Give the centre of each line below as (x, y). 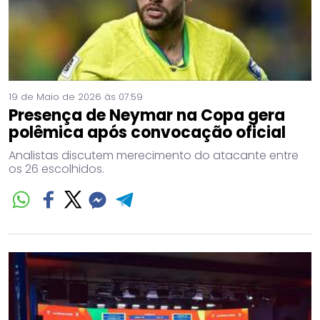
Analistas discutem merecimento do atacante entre (154, 156)
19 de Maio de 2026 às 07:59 (76, 97)
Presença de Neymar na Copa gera (147, 116)
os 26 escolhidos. (56, 169)
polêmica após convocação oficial (147, 133)
